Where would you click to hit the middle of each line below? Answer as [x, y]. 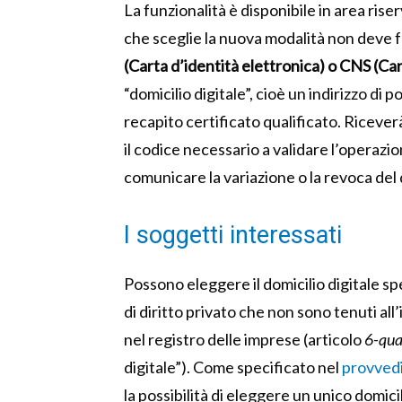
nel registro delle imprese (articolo [244, 340]
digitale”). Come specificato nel [233, 367]
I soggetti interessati [233, 236]
